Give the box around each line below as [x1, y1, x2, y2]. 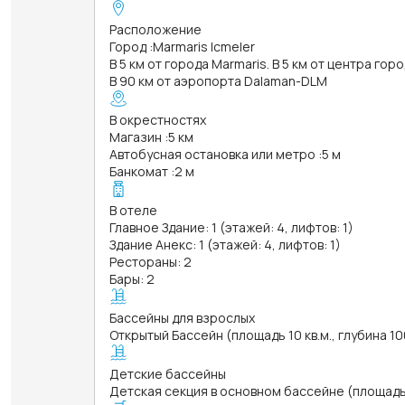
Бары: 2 [109, 269, 155, 287]
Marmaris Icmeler [153, 37, 255, 55]
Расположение [109, 20, 202, 38]
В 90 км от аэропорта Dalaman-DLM [109, 71, 327, 89]
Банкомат [109, 162, 168, 180]
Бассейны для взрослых [109, 308, 255, 326]
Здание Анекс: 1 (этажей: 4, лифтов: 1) [109, 235, 341, 253]
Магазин [109, 127, 162, 146]
